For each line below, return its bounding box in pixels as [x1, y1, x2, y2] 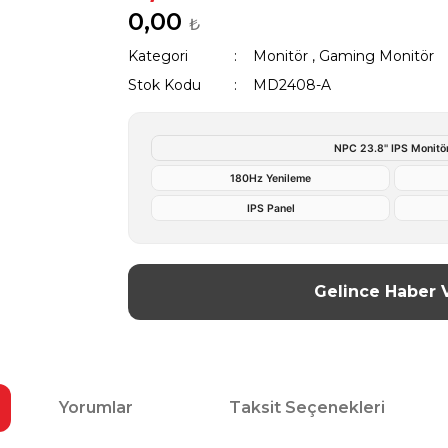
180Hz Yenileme [230, 171, 311, 185]
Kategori [128, 47, 188, 65]
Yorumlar [59, 398, 133, 417]
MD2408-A [252, 76, 331, 94]
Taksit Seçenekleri [229, 398, 385, 417]
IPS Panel [246, 201, 295, 215]
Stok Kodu [128, 76, 201, 94]
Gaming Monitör [318, 47, 434, 65]
